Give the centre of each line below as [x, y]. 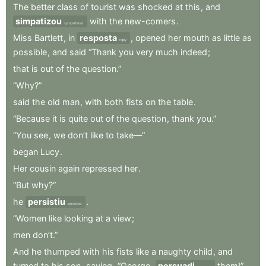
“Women [30, 218]
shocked [155, 7]
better [43, 7]
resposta [98, 37]
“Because [31, 118]
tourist [104, 7]
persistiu [47, 201]
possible [30, 52]
